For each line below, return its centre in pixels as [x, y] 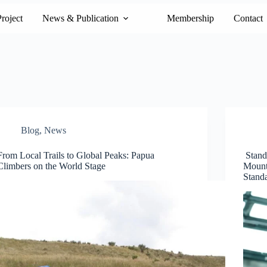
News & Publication [80, 18]
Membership [190, 18]
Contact [248, 18]
